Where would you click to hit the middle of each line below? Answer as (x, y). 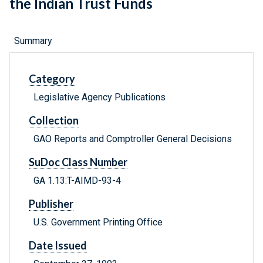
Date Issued (58, 246)
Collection (54, 121)
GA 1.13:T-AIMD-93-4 (77, 181)
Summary (33, 41)
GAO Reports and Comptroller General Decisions (133, 139)
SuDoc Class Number (78, 162)
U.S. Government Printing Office (98, 222)
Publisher (51, 204)
